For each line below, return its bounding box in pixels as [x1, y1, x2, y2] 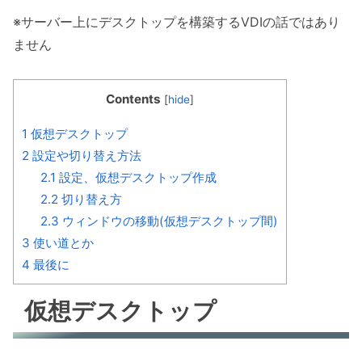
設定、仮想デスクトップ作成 [55, 169, 217, 185]
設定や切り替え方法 [29, 147, 141, 163]
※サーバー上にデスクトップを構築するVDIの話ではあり [13, 14, 340, 30]
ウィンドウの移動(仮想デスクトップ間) [58, 213, 278, 229]
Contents [106, 90, 161, 107]
